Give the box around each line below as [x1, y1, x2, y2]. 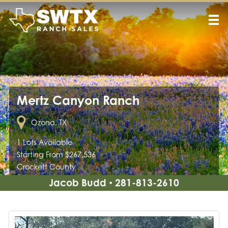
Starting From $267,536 [16, 150, 96, 159]
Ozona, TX [31, 118, 67, 127]
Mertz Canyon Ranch [16, 93, 139, 108]
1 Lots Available [16, 138, 72, 147]
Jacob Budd [49, 177, 106, 188]
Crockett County [16, 162, 76, 171]
